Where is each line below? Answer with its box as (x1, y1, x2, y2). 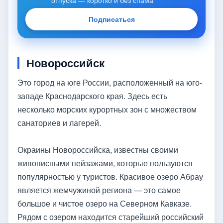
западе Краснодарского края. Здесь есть (17, 90, 167, 102)
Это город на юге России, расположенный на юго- (17, 77, 202, 89)
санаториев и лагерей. (17, 117, 101, 129)
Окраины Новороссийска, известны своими (17, 144, 178, 156)
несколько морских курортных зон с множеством (17, 104, 197, 115)
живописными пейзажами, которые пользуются (17, 157, 193, 169)
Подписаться (88, 14, 135, 24)
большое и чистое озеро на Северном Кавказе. (17, 198, 192, 210)
